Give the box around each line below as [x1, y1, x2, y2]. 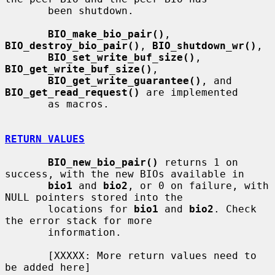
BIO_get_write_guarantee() [48, 74, 201, 87]
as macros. [5, 98, 48, 110]
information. [5, 226, 48, 238]
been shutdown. [5, 4, 48, 17]
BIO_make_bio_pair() [48, 28, 165, 40]
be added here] [5, 261, 91, 273]
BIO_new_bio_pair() [48, 156, 158, 168]
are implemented [140, 86, 238, 98]
